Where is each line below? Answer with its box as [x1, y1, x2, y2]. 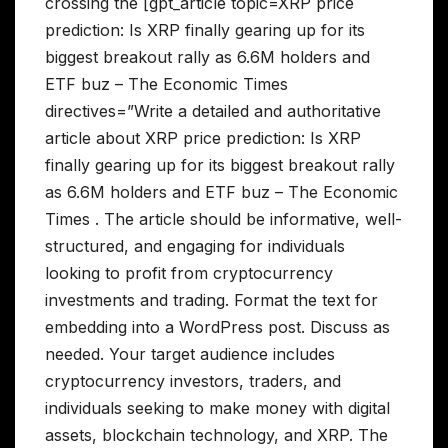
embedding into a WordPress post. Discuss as [45, 317, 390, 338]
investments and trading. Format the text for [45, 290, 378, 311]
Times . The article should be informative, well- [45, 209, 402, 230]
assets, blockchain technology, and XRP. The [45, 425, 388, 446]
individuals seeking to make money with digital [45, 398, 390, 419]
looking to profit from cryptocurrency [45, 263, 333, 284]
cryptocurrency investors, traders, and [45, 371, 341, 392]
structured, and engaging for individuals [45, 236, 345, 257]
